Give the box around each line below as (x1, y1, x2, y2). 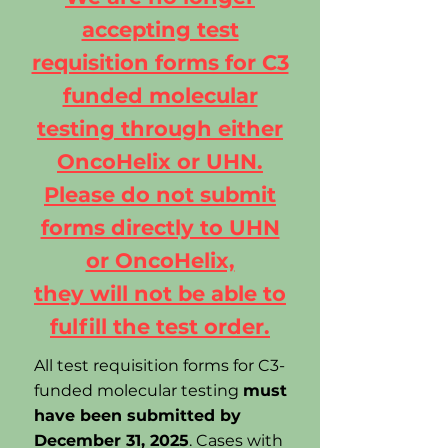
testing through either (37, 116, 283, 141)
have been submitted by (34, 406, 241, 425)
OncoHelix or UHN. (57, 149, 263, 174)
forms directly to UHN (40, 215, 280, 240)
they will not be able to (34, 281, 286, 306)
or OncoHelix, (85, 248, 235, 273)
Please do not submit (44, 182, 276, 207)
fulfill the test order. (50, 314, 270, 339)
